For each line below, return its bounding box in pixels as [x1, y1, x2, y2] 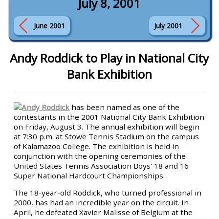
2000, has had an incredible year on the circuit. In [14, 197, 189, 208]
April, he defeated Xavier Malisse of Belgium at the [14, 207, 193, 218]
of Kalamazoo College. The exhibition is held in [14, 141, 179, 151]
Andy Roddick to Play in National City [10, 50, 209, 66]
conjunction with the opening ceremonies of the [14, 151, 186, 161]
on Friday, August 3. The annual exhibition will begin [14, 122, 200, 131]
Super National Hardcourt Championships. [14, 171, 165, 180]
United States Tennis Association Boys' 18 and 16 [14, 161, 189, 171]
